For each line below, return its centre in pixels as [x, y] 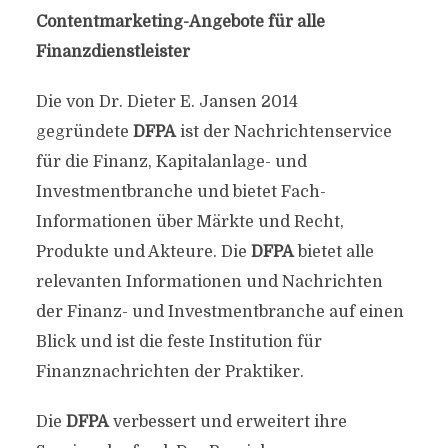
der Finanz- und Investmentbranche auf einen [219, 312]
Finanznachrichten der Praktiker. [169, 372]
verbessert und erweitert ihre [227, 422]
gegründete [84, 132]
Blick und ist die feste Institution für [178, 342]
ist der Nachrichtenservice [283, 132]
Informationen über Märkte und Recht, [189, 222]
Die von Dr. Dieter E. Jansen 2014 [166, 102]
